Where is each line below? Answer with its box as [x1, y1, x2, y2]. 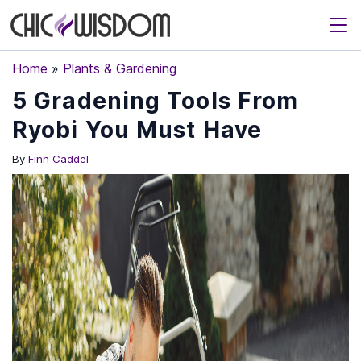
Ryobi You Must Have [12, 116, 262, 143]
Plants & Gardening [63, 60, 176, 77]
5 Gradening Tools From [12, 87, 299, 114]
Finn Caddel [28, 152, 89, 165]
